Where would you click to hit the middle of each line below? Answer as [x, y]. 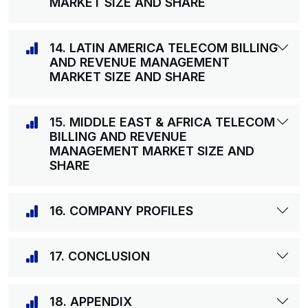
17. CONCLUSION [100, 256]
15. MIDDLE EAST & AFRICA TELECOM [162, 122]
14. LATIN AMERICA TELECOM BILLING [164, 48]
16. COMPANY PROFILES [121, 211]
